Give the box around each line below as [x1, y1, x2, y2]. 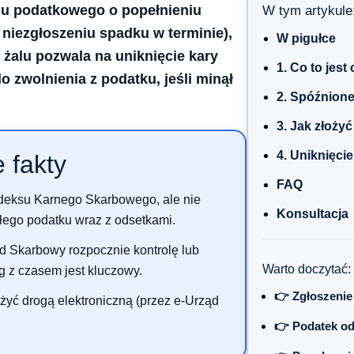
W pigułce [277, 32, 336, 46]
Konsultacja [277, 207, 348, 221]
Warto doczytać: [262, 262, 351, 277]
